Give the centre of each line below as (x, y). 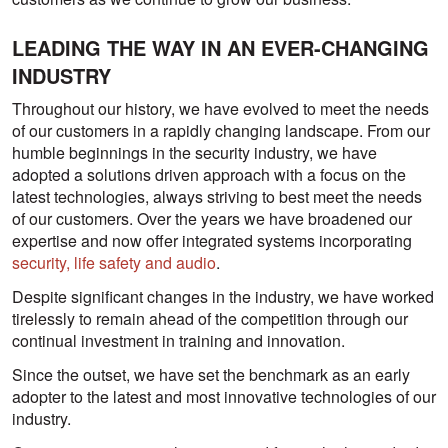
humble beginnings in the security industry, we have (194, 153)
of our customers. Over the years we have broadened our (212, 219)
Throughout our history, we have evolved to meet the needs (220, 109)
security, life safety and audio (114, 263)
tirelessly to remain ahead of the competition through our (210, 319)
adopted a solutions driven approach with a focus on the (209, 175)
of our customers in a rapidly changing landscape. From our (221, 131)
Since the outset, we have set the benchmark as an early (211, 375)
